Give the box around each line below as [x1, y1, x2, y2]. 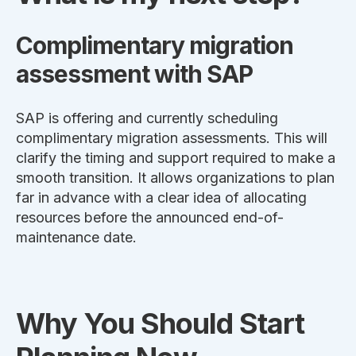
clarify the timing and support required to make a [16, 149, 335, 167]
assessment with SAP [16, 59, 253, 88]
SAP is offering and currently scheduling [16, 110, 278, 127]
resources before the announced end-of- [16, 209, 284, 226]
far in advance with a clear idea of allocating [16, 189, 307, 207]
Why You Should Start [16, 306, 304, 342]
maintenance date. [16, 229, 137, 246]
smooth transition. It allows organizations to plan [16, 169, 335, 187]
